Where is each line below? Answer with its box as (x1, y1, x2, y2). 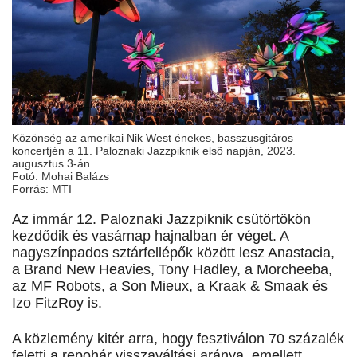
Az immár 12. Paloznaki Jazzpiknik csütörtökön (12, 211, 311, 228)
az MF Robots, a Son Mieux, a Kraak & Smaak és (12, 278, 328, 295)
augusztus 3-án (12, 157, 90, 171)
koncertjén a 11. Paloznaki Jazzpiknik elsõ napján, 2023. (12, 144, 296, 158)
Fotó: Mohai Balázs (12, 170, 109, 183)
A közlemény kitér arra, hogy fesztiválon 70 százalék (12, 331, 344, 347)
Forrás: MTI (12, 182, 72, 196)
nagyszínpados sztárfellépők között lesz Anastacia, (12, 245, 335, 261)
